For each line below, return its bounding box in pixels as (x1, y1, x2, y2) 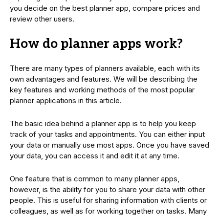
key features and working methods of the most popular (10, 85, 195, 95)
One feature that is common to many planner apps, (10, 174, 179, 184)
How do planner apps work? (10, 36, 183, 52)
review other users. (10, 14, 74, 24)
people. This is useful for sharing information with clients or (10, 196, 207, 205)
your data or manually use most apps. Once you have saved (10, 140, 209, 150)
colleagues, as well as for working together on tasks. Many (10, 206, 207, 216)
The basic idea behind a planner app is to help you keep (10, 119, 196, 129)
